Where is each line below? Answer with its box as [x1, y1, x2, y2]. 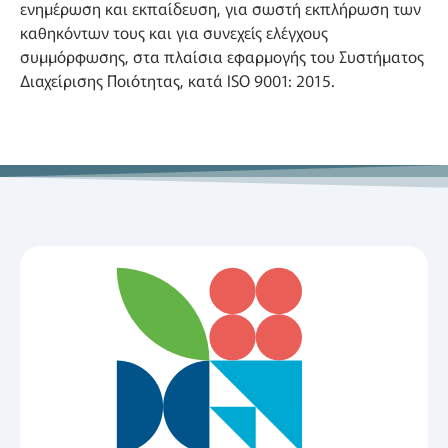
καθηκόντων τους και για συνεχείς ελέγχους [20, 19, 328, 44]
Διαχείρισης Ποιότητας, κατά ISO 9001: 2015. [20, 67, 335, 92]
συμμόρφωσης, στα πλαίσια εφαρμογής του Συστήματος [20, 43, 424, 68]
